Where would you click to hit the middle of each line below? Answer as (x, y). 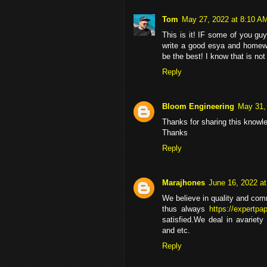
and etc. (176, 231)
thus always (186, 209)
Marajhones (184, 183)
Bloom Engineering (198, 106)
